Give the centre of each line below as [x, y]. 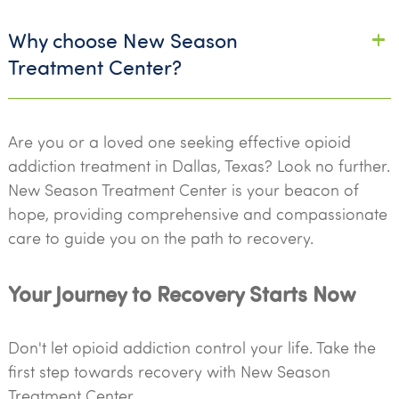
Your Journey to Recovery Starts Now [181, 293]
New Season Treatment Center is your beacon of [183, 190]
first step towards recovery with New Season [169, 371]
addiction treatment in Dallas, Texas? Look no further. [199, 166]
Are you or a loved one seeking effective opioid [179, 142]
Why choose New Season [122, 40]
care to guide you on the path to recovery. [160, 238]
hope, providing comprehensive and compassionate [197, 214]
